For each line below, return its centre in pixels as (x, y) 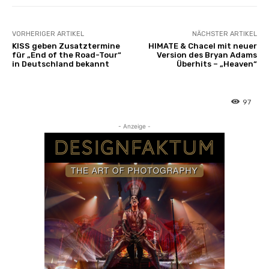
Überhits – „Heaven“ (216, 64)
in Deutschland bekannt (61, 64)
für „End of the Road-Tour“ (67, 55)
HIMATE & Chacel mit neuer (202, 46)
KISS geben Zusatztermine (66, 46)
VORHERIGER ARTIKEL (48, 34)
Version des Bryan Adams (207, 55)
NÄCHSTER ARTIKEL (224, 34)
